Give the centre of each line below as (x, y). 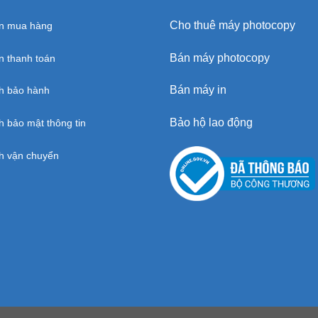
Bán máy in (198, 90)
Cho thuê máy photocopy (232, 25)
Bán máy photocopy (220, 57)
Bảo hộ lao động (211, 123)
